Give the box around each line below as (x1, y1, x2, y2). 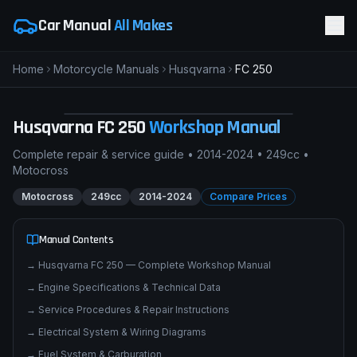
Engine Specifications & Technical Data (38, 325, 221, 337)
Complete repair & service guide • (13, 191, 197, 205)
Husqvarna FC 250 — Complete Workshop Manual (38, 303, 271, 315)
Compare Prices (210, 234, 287, 246)
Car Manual (38, 15, 114, 36)
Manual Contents (39, 277, 114, 291)
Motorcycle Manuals (53, 62, 159, 76)
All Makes (113, 15, 172, 36)
